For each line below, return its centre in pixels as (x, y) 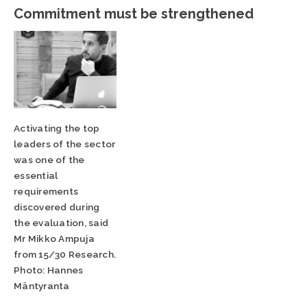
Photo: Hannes (49, 270)
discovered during (57, 207)
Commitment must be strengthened (134, 14)
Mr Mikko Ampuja (54, 238)
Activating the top (57, 128)
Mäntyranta (42, 285)
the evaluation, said (61, 222)
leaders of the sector (65, 144)
